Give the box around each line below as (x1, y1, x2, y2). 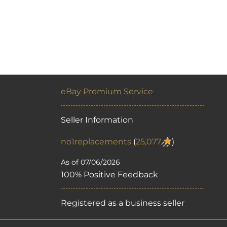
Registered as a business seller (61, 198, 184, 208)
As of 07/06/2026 (61, 158, 120, 167)
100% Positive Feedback (61, 170, 158, 180)
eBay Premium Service (61, 87, 153, 96)
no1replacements (61, 136, 131, 146)
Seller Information (61, 115, 133, 125)
